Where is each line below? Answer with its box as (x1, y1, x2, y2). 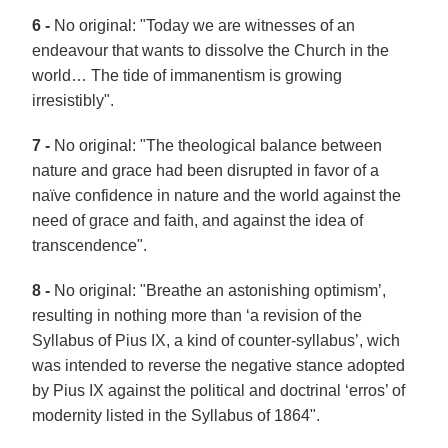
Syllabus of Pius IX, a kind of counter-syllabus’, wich (32, 331, 401, 349)
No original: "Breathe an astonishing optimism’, (54, 281, 387, 299)
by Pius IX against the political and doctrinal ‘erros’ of (32, 381, 406, 399)
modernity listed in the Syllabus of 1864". (32, 406, 321, 424)
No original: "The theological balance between (54, 136, 383, 154)
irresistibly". (32, 91, 115, 109)
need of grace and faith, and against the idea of (32, 211, 364, 229)
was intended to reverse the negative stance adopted (32, 356, 406, 374)
